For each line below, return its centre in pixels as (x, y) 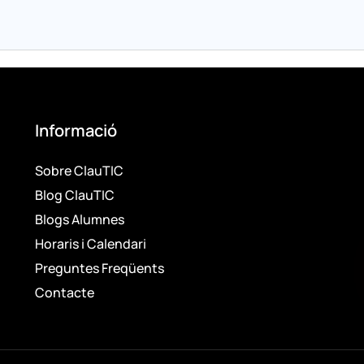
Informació (76, 130)
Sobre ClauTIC (79, 170)
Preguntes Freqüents (99, 268)
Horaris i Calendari (90, 243)
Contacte (64, 292)
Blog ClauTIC (74, 195)
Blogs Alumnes (79, 219)
